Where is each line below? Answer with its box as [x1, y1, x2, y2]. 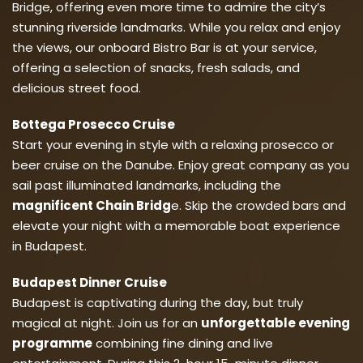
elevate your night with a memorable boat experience [12, 216, 340, 234]
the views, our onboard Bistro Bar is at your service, [12, 38, 317, 56]
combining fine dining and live [92, 334, 273, 352]
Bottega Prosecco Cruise [12, 115, 175, 133]
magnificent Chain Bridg [12, 196, 171, 214]
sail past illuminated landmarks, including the [12, 176, 281, 194]
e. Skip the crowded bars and [171, 196, 346, 214]
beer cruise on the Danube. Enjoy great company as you [12, 156, 349, 173]
